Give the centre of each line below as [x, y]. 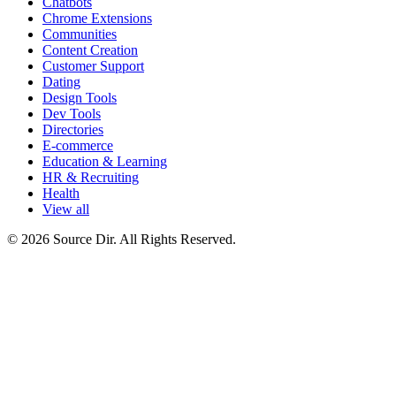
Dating [61, 82]
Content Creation [90, 50]
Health [61, 194]
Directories [73, 130]
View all [66, 209]
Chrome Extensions [97, 19]
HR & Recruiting [91, 178]
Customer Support [93, 66]
